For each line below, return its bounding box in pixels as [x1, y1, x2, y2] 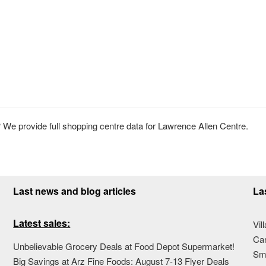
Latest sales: [13, 216, 71, 230]
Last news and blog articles [13, 183, 137, 198]
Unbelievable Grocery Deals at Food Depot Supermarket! [13, 239, 235, 252]
